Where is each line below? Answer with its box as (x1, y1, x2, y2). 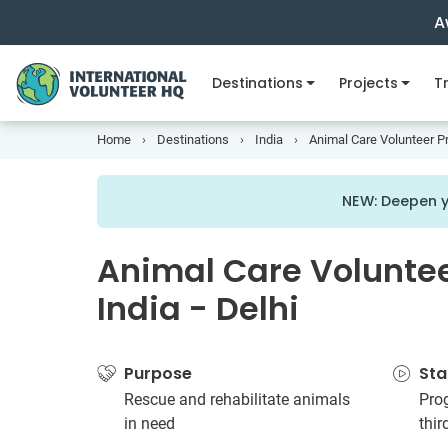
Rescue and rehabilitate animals (124, 390, 350, 409)
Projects (338, 73, 398, 93)
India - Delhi (97, 286, 299, 331)
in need (124, 414, 175, 433)
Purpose (124, 362, 192, 385)
